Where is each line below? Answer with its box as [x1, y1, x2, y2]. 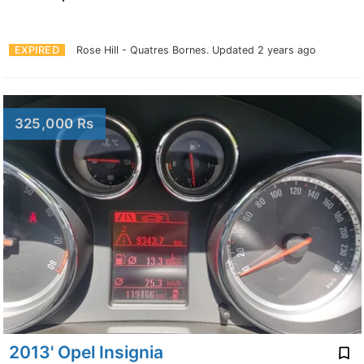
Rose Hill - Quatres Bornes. [76, 43, 212, 56]
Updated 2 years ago [212, 43, 316, 56]
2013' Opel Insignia [8, 341, 163, 362]
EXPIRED [14, 43, 59, 56]
